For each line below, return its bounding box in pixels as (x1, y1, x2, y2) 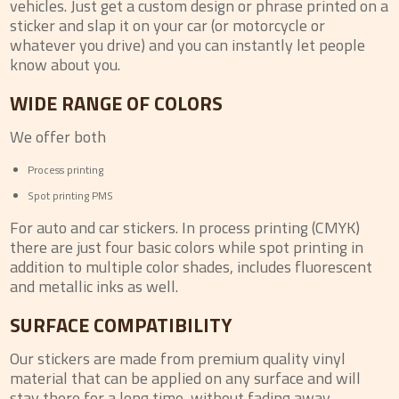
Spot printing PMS (28, 187, 114, 204)
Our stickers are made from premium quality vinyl (10, 346, 346, 370)
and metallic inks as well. (10, 274, 179, 298)
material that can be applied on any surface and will (10, 366, 362, 390)
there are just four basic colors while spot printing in (10, 235, 364, 259)
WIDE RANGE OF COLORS (10, 88, 224, 118)
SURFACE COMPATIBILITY (10, 310, 233, 340)
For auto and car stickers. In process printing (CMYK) (10, 216, 361, 240)
